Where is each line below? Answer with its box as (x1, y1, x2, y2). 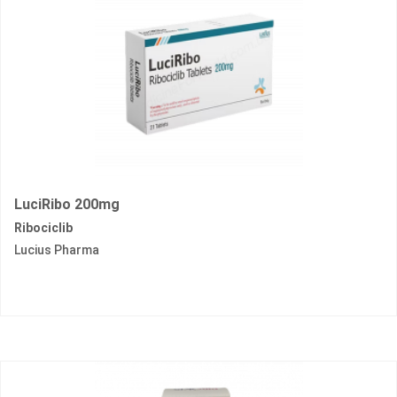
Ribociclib (14, 221, 73, 236)
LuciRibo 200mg (14, 196, 120, 214)
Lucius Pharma (14, 243, 99, 258)
